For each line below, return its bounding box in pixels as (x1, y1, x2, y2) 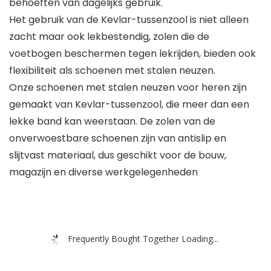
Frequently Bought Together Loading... (68, 232, 218, 244)
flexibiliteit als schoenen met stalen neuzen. (9, 64, 215, 78)
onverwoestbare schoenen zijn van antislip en (9, 131, 226, 146)
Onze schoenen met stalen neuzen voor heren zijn (9, 80, 247, 95)
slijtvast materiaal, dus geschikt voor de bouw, (9, 148, 226, 163)
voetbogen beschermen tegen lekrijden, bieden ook (9, 47, 256, 61)
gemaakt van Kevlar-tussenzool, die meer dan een (9, 97, 249, 112)
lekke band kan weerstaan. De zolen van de (9, 114, 215, 129)
